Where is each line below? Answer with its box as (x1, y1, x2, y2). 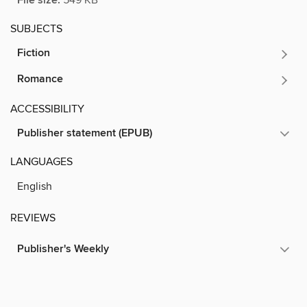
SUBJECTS (10, 21, 62, 36)
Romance (17, 71, 63, 86)
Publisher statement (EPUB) (17, 125, 152, 140)
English (17, 179, 52, 193)
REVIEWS (10, 210, 56, 225)
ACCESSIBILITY (10, 101, 84, 116)
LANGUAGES (10, 154, 73, 169)
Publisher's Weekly (17, 241, 109, 256)
